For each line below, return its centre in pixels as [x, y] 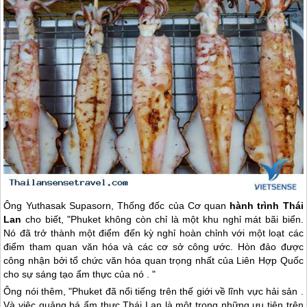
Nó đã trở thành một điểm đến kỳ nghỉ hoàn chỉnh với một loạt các [153, 233]
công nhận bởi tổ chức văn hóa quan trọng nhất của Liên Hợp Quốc [153, 261]
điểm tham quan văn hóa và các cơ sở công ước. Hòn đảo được [153, 247]
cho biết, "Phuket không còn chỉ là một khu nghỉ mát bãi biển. [162, 220]
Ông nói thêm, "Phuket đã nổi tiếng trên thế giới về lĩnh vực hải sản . [153, 292]
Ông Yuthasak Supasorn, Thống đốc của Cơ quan [117, 206]
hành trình [256, 206]
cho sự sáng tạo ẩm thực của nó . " [80, 274]
